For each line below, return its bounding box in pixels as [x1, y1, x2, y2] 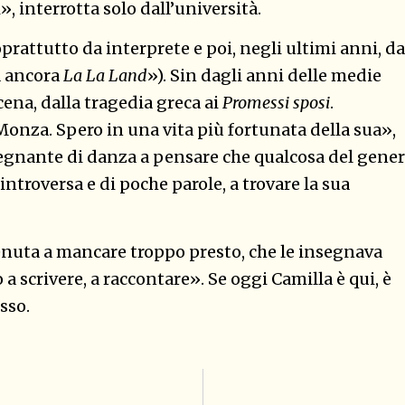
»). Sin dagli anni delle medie [147, 65, 381, 87]
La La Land [63, 65, 147, 87]
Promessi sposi [222, 92, 330, 114]
